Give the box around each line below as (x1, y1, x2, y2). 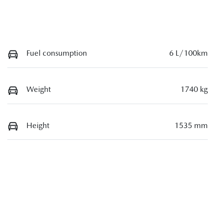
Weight (26, 84, 51, 94)
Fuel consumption (26, 48, 87, 58)
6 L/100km (169, 48, 208, 58)
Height (26, 120, 49, 130)
